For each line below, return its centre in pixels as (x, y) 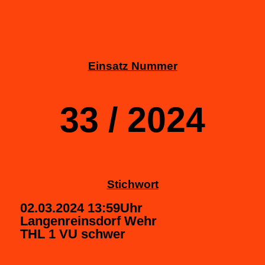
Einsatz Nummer (132, 66)
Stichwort (132, 184)
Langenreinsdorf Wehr (88, 221)
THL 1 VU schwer (73, 234)
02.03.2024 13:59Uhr (81, 208)
